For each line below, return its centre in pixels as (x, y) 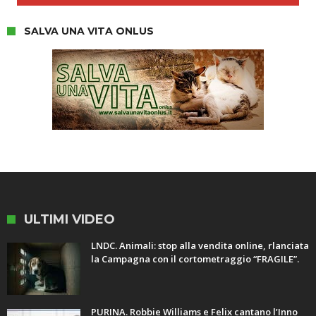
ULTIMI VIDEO (69, 220)
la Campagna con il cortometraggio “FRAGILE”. (195, 259)
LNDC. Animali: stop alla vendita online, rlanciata (200, 246)
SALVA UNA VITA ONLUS (89, 31)
